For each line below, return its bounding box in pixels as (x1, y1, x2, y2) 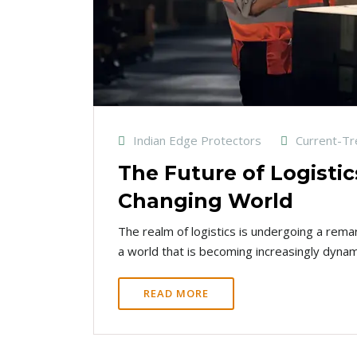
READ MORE (143, 285, 209, 300)
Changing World (118, 188, 293, 213)
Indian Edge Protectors (133, 131, 261, 148)
